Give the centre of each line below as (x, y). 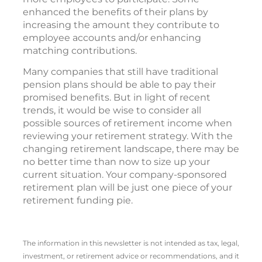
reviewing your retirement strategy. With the (128, 136)
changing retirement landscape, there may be (131, 149)
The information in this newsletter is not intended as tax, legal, (131, 243)
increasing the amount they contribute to (121, 25)
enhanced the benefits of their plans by (116, 12)
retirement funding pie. (78, 201)
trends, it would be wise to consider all (112, 111)
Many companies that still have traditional (120, 72)
